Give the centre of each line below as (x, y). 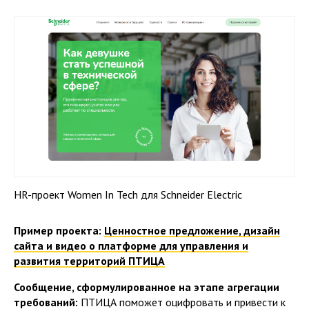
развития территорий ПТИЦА (89, 260)
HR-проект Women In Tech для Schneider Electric (128, 194)
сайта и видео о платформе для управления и (131, 245)
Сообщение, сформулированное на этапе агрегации (147, 287)
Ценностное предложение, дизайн (192, 230)
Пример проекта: (59, 230)
